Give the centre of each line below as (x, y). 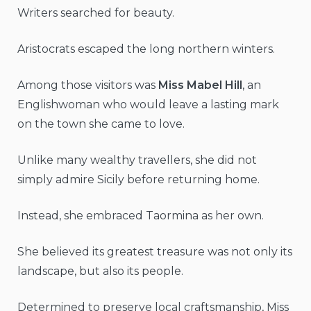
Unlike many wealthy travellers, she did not (137, 160)
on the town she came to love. (101, 124)
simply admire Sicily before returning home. (138, 180)
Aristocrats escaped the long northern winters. (146, 49)
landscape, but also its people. (100, 271)
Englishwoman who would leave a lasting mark (148, 105)
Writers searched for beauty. (96, 13)
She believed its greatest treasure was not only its (155, 252)
